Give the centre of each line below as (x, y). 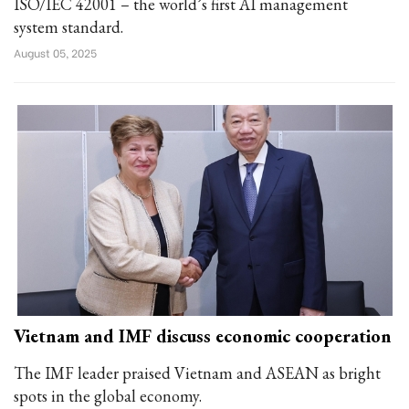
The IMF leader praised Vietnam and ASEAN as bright (197, 373)
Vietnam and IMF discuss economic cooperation (203, 336)
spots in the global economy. (108, 396)
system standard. (68, 27)
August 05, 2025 (55, 52)
